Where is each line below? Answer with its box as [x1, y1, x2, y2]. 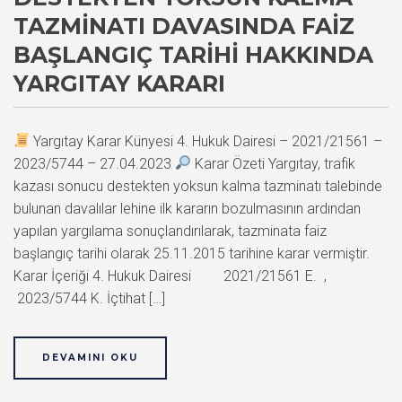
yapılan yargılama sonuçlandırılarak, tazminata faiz [13, 222, 327, 240]
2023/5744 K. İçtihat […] [13, 289, 165, 307]
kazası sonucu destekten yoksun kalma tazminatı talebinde [13, 177, 382, 195]
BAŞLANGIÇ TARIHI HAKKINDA [13, 40, 373, 68]
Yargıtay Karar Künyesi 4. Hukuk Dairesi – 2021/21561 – [30, 132, 383, 150]
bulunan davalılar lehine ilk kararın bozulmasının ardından [13, 199, 361, 217]
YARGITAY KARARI [13, 69, 225, 97]
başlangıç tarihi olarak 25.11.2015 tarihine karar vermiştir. [13, 244, 370, 262]
